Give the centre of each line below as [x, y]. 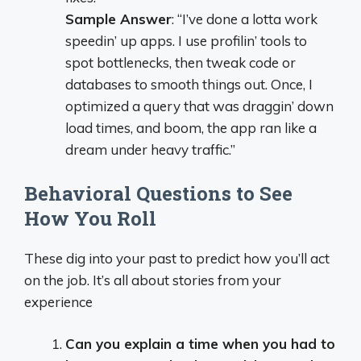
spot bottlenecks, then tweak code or [180, 62]
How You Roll [90, 218]
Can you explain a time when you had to [200, 344]
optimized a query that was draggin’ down [199, 106]
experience [58, 301]
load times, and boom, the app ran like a [191, 128]
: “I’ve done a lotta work [245, 19]
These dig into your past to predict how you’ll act [177, 258]
